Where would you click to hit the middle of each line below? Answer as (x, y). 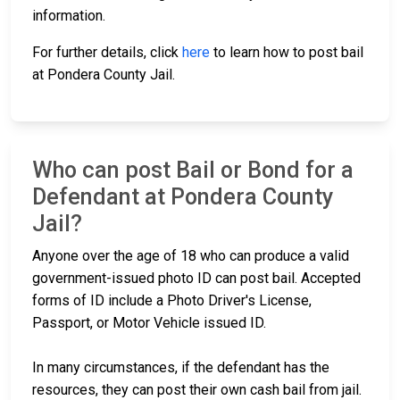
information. (69, 16)
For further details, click (107, 53)
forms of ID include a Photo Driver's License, (172, 301)
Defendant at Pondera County (183, 197)
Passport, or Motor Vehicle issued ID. (149, 323)
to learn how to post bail (287, 53)
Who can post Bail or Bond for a (193, 171)
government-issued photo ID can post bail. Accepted (196, 279)
